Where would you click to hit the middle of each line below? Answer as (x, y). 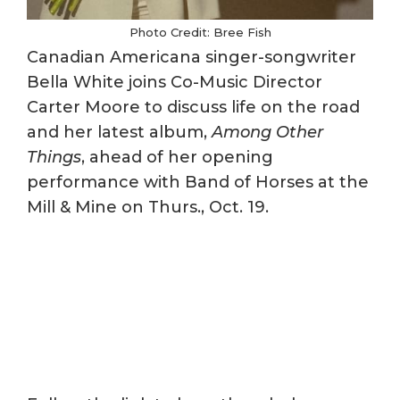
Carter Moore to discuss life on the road (193, 108)
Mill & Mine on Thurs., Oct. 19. (148, 208)
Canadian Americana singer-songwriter (192, 58)
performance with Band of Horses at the (198, 183)
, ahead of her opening (177, 158)
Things (54, 158)
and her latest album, (119, 133)
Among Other (267, 133)
